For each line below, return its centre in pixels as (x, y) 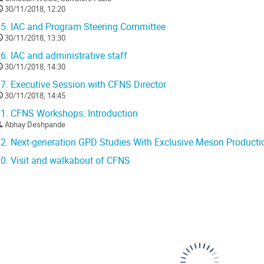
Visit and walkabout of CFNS (69, 161)
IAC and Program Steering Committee (87, 27)
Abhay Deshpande (35, 125)
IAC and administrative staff (68, 56)
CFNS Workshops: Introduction (73, 114)
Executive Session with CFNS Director (87, 85)
